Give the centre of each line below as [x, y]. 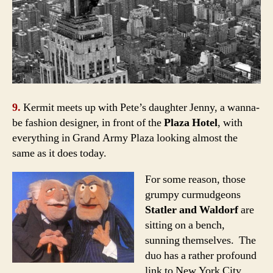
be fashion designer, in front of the [88, 122]
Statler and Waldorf [192, 210]
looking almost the [197, 138]
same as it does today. [59, 153]
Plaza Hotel [191, 122]
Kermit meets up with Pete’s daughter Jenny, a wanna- [140, 107]
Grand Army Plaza [113, 138]
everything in [41, 138]
